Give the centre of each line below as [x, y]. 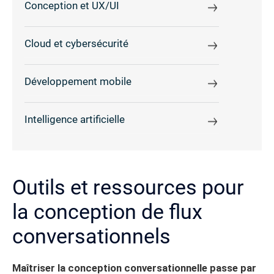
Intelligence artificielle [75, 120]
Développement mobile [78, 82]
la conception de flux [107, 211]
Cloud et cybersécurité [76, 44]
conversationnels [91, 236]
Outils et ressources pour [128, 187]
